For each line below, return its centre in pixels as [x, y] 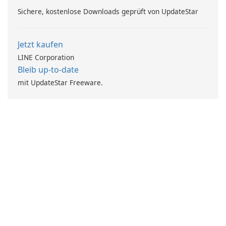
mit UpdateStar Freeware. [60, 83]
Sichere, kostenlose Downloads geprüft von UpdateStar [108, 12]
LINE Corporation [46, 58]
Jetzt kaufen [40, 45]
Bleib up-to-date [48, 70]
